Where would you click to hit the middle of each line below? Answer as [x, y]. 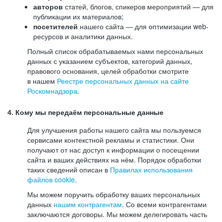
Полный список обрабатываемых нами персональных [115, 51]
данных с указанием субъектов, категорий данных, [110, 61]
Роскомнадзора [52, 91]
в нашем [42, 81]
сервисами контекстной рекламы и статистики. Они [111, 140]
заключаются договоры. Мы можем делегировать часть [117, 214]
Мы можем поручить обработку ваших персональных [114, 194]
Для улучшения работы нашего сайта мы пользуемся [114, 130]
